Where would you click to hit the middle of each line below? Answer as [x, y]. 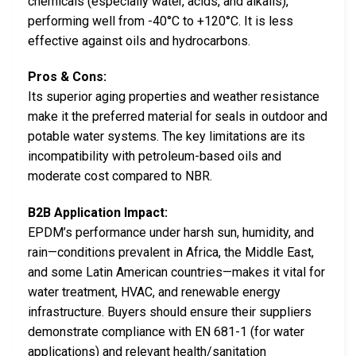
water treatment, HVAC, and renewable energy [154, 292]
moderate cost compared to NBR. [120, 176]
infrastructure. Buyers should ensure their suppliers [170, 312]
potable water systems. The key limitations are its [166, 137]
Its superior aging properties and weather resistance [174, 97]
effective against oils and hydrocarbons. [139, 41]
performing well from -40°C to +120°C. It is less [161, 21]
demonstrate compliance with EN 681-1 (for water [166, 332]
